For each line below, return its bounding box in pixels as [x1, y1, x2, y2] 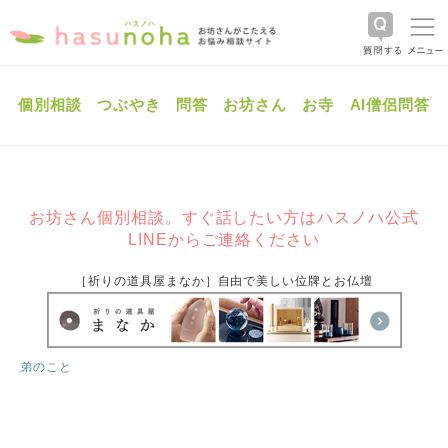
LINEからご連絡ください [127, 231, 321, 248]
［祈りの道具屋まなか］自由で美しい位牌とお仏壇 [75, 274, 373, 288]
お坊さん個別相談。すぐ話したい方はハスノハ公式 [29, 209, 419, 226]
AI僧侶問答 [349, 96, 431, 113]
